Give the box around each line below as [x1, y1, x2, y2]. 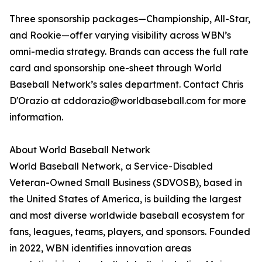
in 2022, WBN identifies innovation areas [9, 242, 191, 254]
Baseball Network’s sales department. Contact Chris [9, 78, 243, 91]
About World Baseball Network [9, 144, 150, 156]
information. [9, 111, 63, 123]
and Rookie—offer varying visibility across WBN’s [9, 29, 231, 42]
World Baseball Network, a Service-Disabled [9, 160, 213, 173]
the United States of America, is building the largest [9, 193, 242, 205]
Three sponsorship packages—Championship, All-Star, [9, 13, 250, 25]
